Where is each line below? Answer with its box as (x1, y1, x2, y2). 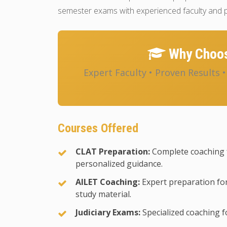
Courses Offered (58, 121, 138, 135)
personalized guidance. (75, 158, 163, 169)
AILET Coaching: (75, 176, 140, 187)
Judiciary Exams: (75, 207, 140, 218)
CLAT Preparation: (75, 146, 150, 157)
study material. (75, 188, 131, 200)
